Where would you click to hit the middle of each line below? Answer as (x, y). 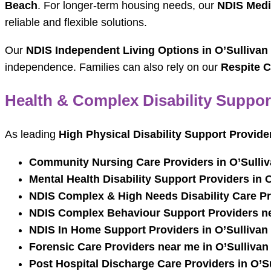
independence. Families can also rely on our (113, 67)
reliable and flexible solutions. (76, 23)
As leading (32, 135)
